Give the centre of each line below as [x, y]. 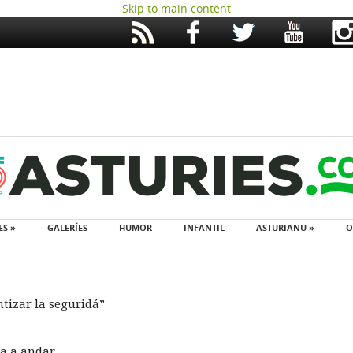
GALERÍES [67, 227]
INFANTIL [204, 227]
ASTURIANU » [285, 227]
